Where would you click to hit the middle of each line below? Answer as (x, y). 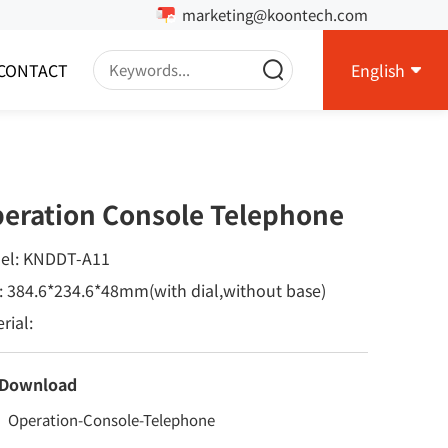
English (377, 70)
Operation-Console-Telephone (111, 419)
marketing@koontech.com (275, 14)
